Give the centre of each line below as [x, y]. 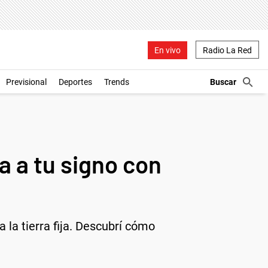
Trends [117, 82]
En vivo [167, 50]
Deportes [75, 82]
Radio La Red [227, 50]
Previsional [26, 82]
